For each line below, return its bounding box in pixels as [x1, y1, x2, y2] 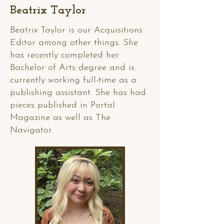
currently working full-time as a [10, 75, 136, 85]
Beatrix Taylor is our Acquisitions [10, 25, 142, 35]
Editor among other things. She [10, 38, 138, 47]
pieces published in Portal [10, 100, 115, 110]
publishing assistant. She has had [10, 88, 146, 97]
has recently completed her [10, 50, 119, 60]
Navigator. [10, 125, 53, 135]
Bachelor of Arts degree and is [10, 63, 134, 72]
